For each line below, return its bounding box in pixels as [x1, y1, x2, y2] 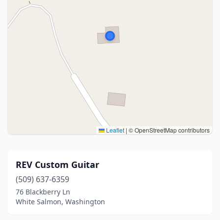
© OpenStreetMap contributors [127, 126, 210, 134]
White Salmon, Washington [16, 197, 105, 206]
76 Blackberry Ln [16, 187, 70, 196]
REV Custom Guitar [16, 159, 99, 170]
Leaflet [105, 126, 124, 134]
